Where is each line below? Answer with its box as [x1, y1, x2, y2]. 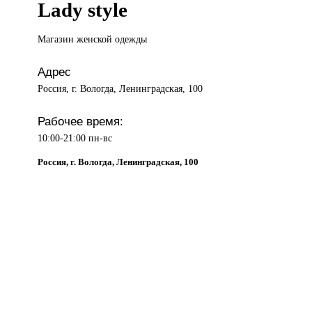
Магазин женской [38, 33, 116, 45]
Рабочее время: [38, 114, 124, 129]
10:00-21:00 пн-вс [38, 132, 113, 144]
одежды [115, 33, 148, 45]
